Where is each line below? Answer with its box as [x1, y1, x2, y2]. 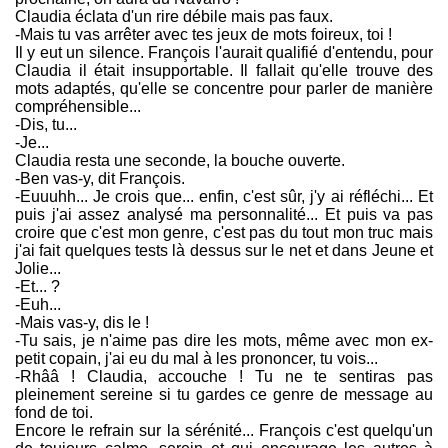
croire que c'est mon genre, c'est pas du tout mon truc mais [15, 224, 433, 242]
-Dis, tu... [15, 116, 77, 134]
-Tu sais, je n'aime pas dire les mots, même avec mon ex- [15, 332, 433, 350]
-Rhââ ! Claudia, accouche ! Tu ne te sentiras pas [15, 368, 433, 386]
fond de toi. [15, 404, 93, 422]
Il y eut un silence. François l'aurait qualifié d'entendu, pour [15, 44, 433, 62]
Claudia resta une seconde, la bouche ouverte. [15, 152, 345, 170]
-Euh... [15, 296, 61, 314]
